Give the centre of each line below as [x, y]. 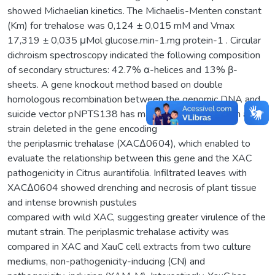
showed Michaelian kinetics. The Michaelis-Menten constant [134, 11]
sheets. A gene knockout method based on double [115, 84]
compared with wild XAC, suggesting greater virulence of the [137, 217]
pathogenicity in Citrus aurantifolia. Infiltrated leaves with [127, 173]
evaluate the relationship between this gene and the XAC [130, 158]
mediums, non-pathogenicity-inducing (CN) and [106, 261]
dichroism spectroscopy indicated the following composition [134, 55]
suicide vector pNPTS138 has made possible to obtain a [128, 114]
